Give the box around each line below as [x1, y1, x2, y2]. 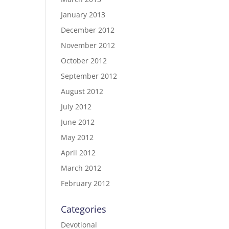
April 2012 [61, 148, 96, 157]
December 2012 [61, 25, 115, 35]
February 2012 [61, 178, 110, 188]
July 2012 [61, 102, 92, 111]
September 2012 [61, 71, 118, 81]
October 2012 [61, 56, 107, 65]
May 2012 [61, 132, 94, 142]
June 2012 [61, 117, 95, 127]
